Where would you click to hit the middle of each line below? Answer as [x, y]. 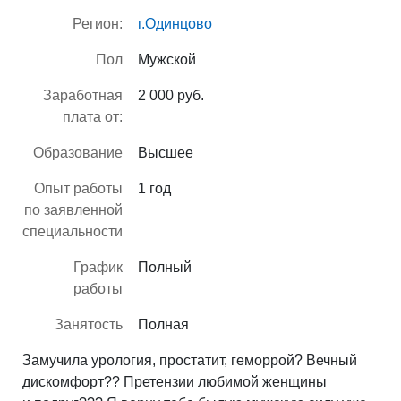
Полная [163, 324]
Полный [165, 267]
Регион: [98, 23]
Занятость [89, 324]
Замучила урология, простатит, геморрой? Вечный [190, 360]
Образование [78, 152]
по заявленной [73, 209]
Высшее [166, 152]
